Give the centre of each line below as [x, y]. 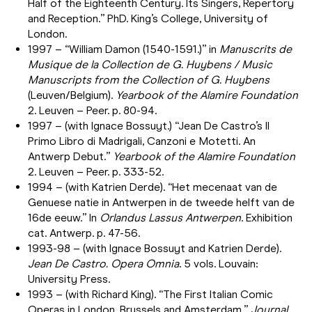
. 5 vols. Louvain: [218, 263]
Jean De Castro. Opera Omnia [103, 263]
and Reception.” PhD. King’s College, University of [148, 18]
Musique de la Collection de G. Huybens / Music [150, 64]
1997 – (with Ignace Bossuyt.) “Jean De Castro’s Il [149, 125]
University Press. [69, 279]
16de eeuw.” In [64, 217]
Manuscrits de [256, 49]
